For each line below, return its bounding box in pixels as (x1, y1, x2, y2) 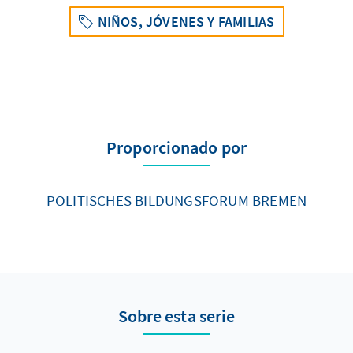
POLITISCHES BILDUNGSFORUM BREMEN (46, 191, 307, 210)
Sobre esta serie (117, 305, 236, 327)
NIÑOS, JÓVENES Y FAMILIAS (97, 13, 275, 31)
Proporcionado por (106, 136, 247, 158)
